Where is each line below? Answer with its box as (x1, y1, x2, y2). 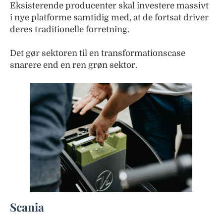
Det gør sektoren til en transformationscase (10, 48, 185, 58)
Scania (10, 199, 44, 215)
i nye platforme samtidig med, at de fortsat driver (10, 12, 209, 22)
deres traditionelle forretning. (10, 24, 129, 34)
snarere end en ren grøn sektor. (10, 60, 137, 70)
